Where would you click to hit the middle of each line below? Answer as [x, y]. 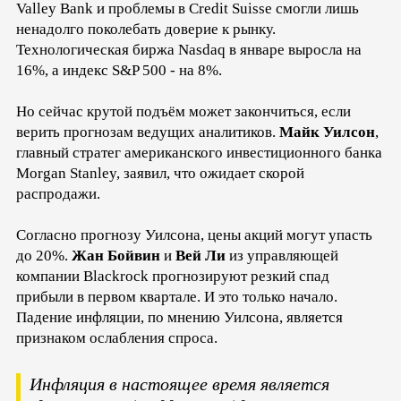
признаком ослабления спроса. [119, 337]
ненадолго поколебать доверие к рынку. [146, 29]
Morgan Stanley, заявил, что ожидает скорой [160, 173]
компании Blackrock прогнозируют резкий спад [173, 276]
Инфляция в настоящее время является [179, 384]
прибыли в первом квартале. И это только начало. [177, 296]
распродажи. [58, 193]
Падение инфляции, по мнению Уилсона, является [179, 317]
